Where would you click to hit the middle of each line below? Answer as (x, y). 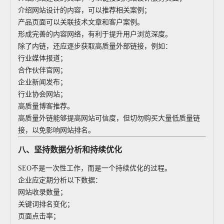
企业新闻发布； (42, 82)
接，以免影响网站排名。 (56, 130)
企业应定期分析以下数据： (60, 180)
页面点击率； (39, 216)
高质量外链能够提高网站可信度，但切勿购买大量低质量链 (109, 118)
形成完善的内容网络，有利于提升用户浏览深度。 (95, 34)
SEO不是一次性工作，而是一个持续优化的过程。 (95, 168)
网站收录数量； (42, 192)
